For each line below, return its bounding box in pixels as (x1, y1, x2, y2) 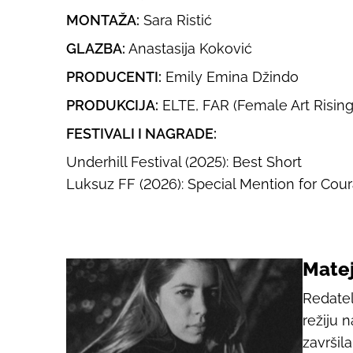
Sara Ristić (139, 12, 212, 28)
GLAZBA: (66, 40, 125, 57)
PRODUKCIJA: (66, 97, 158, 113)
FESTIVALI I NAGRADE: (66, 125, 217, 142)
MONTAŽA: (66, 12, 139, 28)
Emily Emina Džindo (162, 69, 299, 85)
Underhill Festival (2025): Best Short (66, 154, 302, 170)
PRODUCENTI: (66, 69, 162, 85)
